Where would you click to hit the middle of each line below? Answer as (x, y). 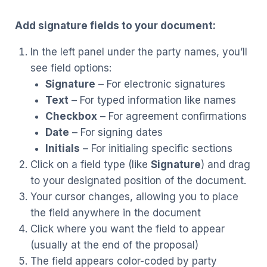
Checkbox (71, 116)
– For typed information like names (152, 100)
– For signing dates (116, 132)
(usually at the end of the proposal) (114, 245)
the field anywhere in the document (115, 212)
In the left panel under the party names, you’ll (139, 52)
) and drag (225, 164)
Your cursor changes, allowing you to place (134, 196)
